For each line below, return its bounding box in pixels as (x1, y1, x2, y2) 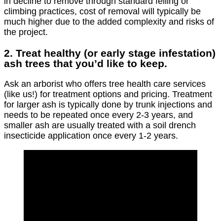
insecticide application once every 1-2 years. (4, 130, 178, 141)
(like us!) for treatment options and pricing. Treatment (4, 89, 212, 99)
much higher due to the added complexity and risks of (4, 16, 214, 27)
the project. (4, 27, 48, 37)
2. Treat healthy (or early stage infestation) (4, 47, 216, 59)
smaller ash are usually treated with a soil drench (4, 120, 196, 130)
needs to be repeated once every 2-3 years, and (4, 110, 193, 120)
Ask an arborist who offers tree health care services (4, 78, 206, 89)
